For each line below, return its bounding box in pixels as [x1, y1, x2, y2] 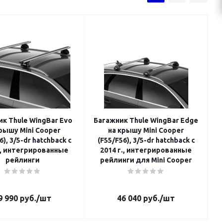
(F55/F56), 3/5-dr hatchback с [97, 136, 195, 144]
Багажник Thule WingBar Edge [94, 116, 198, 124]
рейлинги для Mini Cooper [100, 156, 192, 164]
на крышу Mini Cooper [108, 126, 184, 134]
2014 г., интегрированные [100, 146, 192, 154]
